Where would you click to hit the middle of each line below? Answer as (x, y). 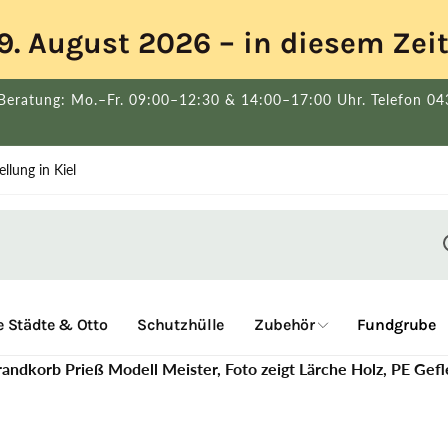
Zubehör (284, 324)
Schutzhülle (180, 324)
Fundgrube (396, 324)
